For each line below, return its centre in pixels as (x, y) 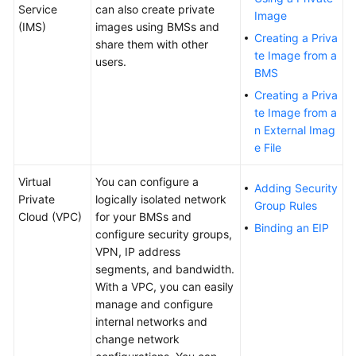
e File (268, 148)
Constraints (73, 136)
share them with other (152, 44)
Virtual (35, 182)
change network (137, 339)
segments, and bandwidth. (165, 269)
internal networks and (151, 322)
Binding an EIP (292, 228)
